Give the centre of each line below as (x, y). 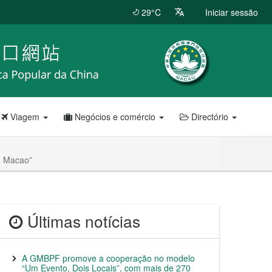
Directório (210, 117)
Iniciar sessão (232, 12)
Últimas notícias (82, 221)
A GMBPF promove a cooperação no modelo (108, 258)
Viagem (25, 117)
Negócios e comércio (115, 117)
